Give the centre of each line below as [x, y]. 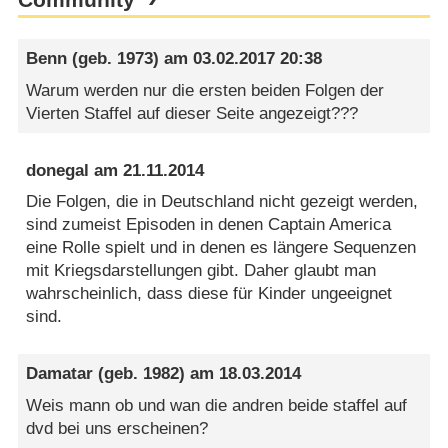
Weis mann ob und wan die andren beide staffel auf [217, 405]
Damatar [60, 374]
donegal [58, 170]
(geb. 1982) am [156, 374]
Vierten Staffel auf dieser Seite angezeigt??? [192, 113]
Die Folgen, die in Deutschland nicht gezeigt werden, [222, 202]
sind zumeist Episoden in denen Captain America [209, 225]
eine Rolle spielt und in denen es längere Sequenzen [221, 248]
